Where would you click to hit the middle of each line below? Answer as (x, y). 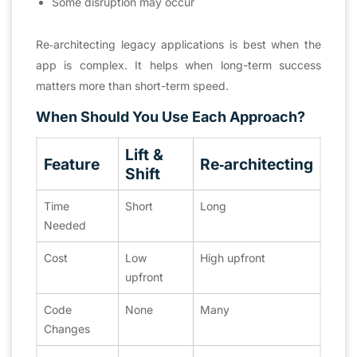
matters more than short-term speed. (132, 85)
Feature (72, 164)
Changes (67, 328)
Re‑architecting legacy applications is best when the (178, 44)
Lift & (144, 154)
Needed (65, 225)
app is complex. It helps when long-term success (178, 65)
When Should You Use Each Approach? (171, 116)
